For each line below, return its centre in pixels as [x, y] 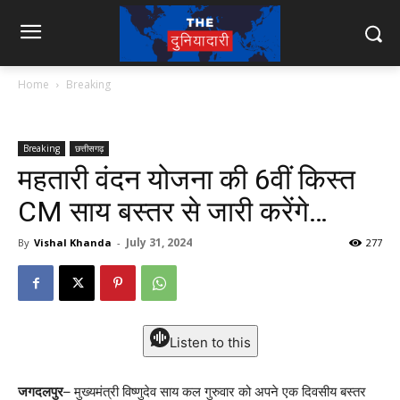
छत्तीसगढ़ [89, 148]
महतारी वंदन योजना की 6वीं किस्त [187, 179]
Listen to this [210, 342]
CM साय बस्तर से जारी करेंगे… [173, 212]
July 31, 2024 [159, 242]
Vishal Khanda [73, 242]
